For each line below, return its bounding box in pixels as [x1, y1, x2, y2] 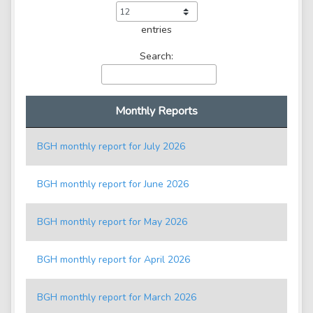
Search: [140, 49, 173, 64]
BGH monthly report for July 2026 [37, 140, 185, 154]
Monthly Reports [115, 103, 198, 119]
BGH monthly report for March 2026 [37, 291, 196, 305]
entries [141, 22, 172, 37]
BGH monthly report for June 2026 [37, 177, 189, 191]
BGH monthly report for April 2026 [37, 253, 190, 267]
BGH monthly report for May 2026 [37, 215, 187, 229]
